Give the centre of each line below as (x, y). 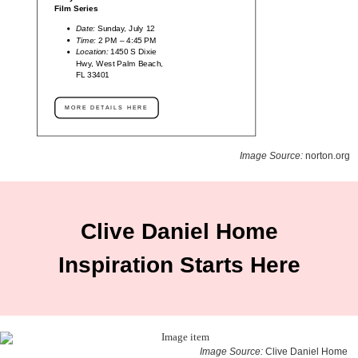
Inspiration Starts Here (179, 265)
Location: (93, 52)
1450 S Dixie (133, 52)
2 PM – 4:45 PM (128, 40)
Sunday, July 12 (126, 28)
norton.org (328, 156)
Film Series (76, 9)
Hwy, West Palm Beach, (119, 63)
